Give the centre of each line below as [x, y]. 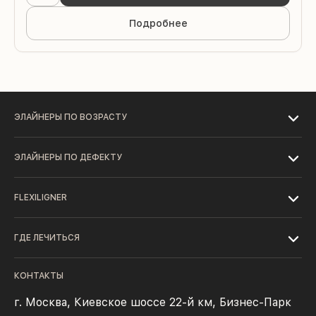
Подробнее [158, 23]
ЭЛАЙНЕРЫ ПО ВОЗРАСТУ [71, 117]
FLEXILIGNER [41, 197]
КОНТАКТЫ [39, 276]
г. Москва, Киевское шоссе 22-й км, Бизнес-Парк [153, 302]
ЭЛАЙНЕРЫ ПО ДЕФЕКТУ [68, 157]
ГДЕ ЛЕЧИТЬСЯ [47, 238]
